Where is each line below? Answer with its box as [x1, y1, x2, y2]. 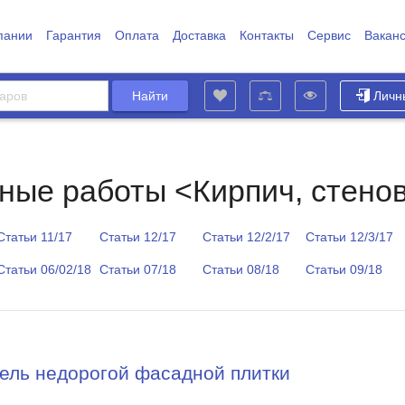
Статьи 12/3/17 [306, 230, 393, 244]
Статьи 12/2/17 [202, 230, 290, 244]
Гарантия [45, 28, 101, 42]
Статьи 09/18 [306, 262, 382, 277]
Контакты [239, 28, 294, 42]
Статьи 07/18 [99, 262, 176, 277]
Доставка [172, 28, 226, 42]
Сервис [306, 28, 351, 42]
